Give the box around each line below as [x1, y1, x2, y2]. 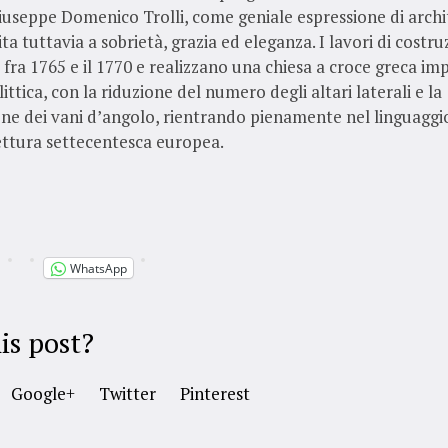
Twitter [98, 382, 156, 406]
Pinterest [179, 382, 250, 406]
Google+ [10, 382, 75, 406]
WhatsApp [69, 259, 127, 277]
